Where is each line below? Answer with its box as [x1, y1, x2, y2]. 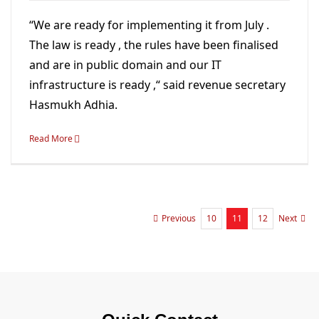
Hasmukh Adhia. [29, 96, 117, 113]
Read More [29, 132, 73, 145]
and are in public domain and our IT [29, 56, 221, 73]
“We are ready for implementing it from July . [29, 16, 269, 33]
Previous [162, 212, 196, 225]
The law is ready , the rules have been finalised [29, 36, 278, 53]
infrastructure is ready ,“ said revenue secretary [29, 76, 286, 93]
